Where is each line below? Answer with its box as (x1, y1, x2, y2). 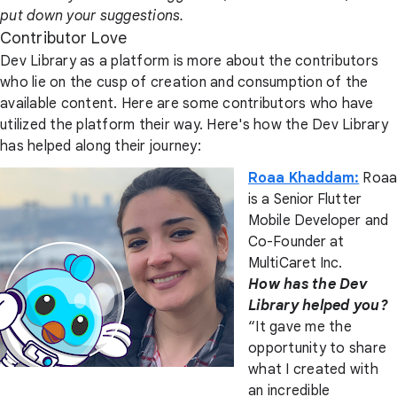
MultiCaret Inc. (248, 254, 343, 273)
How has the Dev (248, 276, 367, 294)
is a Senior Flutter (248, 191, 362, 209)
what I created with (248, 361, 378, 379)
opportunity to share (248, 339, 386, 358)
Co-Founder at (248, 233, 345, 252)
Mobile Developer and (248, 212, 388, 230)
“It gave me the (248, 318, 352, 337)
